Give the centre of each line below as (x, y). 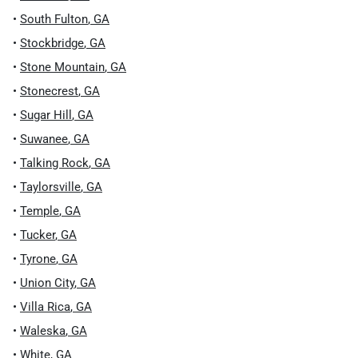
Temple (40, 211)
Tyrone (38, 259)
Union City (47, 283)
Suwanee (44, 139)
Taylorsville (50, 187)
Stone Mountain (62, 67)
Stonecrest (49, 91)
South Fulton (54, 19)
